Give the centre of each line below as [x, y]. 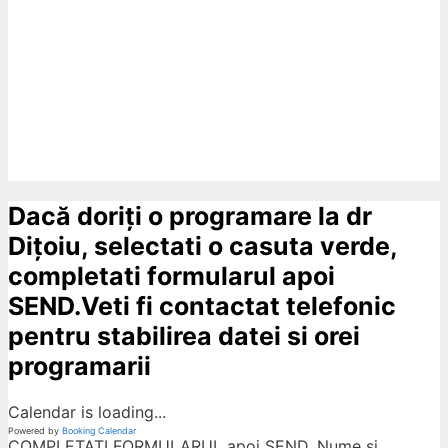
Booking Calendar [99, 431]
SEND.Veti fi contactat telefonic [202, 306]
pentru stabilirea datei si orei [184, 336]
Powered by [35, 431]
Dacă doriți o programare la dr [190, 216]
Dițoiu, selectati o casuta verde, [202, 246]
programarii [79, 366]
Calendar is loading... [87, 412]
